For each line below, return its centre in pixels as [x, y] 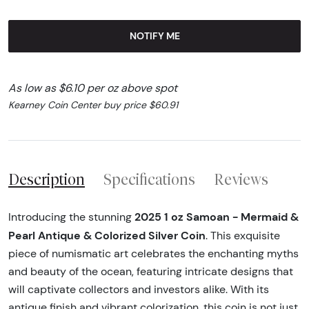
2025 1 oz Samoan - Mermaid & [217, 217]
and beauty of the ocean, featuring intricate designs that [151, 272]
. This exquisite [243, 236]
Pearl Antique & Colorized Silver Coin [107, 236]
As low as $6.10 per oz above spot [93, 88]
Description [47, 180]
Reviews [241, 180]
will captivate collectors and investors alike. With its [139, 290]
